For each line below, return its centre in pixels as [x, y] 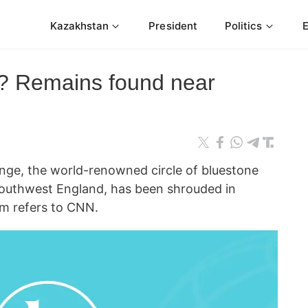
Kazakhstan [79, 25]
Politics [243, 25]
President [173, 25]
